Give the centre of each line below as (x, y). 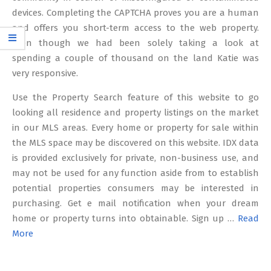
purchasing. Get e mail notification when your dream (135, 203)
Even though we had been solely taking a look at (135, 43)
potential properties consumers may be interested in (135, 188)
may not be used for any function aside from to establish (135, 173)
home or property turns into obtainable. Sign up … (125, 218)
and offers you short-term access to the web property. (135, 28)
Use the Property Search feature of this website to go (135, 97)
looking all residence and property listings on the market (135, 113)
